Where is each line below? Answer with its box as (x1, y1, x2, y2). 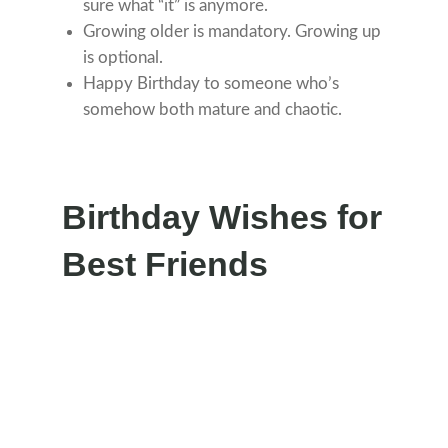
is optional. (83, 49, 164, 67)
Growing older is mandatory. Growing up (83, 23, 382, 41)
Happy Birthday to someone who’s (83, 75, 340, 93)
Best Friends (62, 245, 269, 284)
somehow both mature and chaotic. (83, 101, 343, 119)
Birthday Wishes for (62, 198, 383, 237)
